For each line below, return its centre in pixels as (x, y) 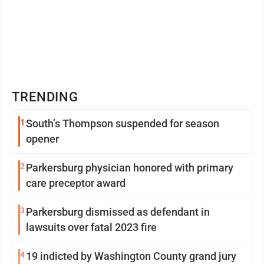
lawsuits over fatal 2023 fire (91, 227)
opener (42, 139)
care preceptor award (76, 183)
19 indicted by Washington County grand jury (131, 256)
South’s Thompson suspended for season (123, 123)
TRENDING (45, 97)
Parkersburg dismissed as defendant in (118, 212)
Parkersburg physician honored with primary (130, 168)
